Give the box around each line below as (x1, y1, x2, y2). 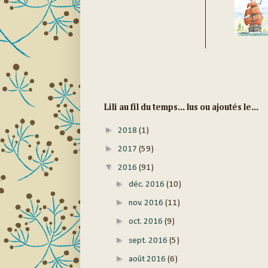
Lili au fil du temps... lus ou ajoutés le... (103, 103, 258, 112)
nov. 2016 (128, 199, 165, 208)
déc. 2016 (128, 179, 166, 189)
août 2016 (128, 254, 167, 264)
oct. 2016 (128, 217, 165, 227)
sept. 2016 (128, 236, 169, 245)
